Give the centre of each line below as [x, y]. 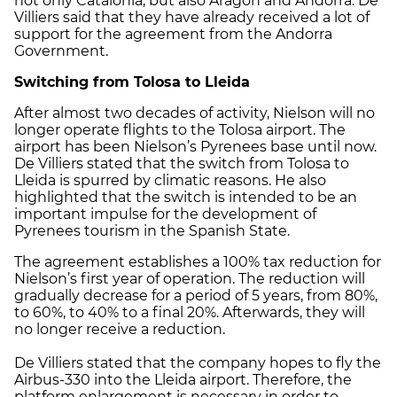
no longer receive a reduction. [120, 329]
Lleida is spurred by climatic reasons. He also [170, 180]
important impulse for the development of [165, 214]
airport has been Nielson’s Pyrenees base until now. [195, 146]
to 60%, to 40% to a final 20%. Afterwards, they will [190, 312]
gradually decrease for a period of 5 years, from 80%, [196, 295]
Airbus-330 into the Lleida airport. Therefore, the [183, 379]
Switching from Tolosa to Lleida [132, 82]
